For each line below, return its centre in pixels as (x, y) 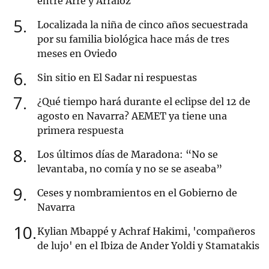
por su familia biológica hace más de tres (133, 39)
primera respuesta (80, 131)
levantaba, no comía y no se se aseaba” (130, 169)
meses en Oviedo (77, 54)
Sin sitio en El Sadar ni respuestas (117, 78)
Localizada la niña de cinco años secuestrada (143, 25)
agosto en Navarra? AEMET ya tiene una (132, 116)
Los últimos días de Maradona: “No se (128, 155)
